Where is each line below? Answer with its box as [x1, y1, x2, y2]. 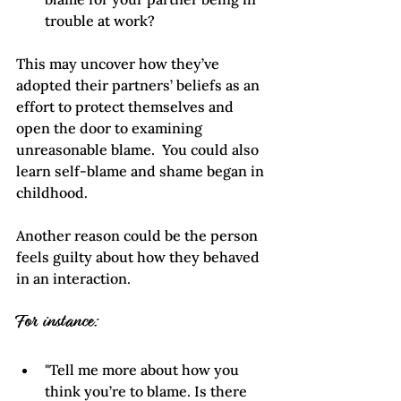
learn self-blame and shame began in [16, 162, 268, 181]
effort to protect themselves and [16, 98, 237, 116]
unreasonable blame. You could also [16, 141, 262, 159]
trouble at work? [45, 12, 155, 30]
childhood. [16, 183, 91, 202]
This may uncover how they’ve [16, 55, 223, 73]
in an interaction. [16, 269, 138, 288]
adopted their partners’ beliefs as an [16, 76, 263, 95]
